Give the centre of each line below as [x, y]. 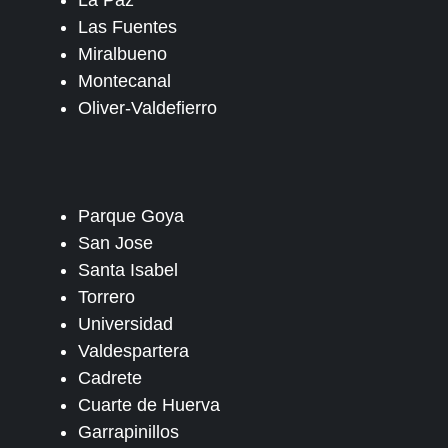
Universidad [125, 324]
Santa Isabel [128, 270]
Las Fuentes [127, 27]
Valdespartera [133, 351]
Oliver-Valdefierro [147, 108]
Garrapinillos [128, 432]
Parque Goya [131, 216]
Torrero [106, 297]
